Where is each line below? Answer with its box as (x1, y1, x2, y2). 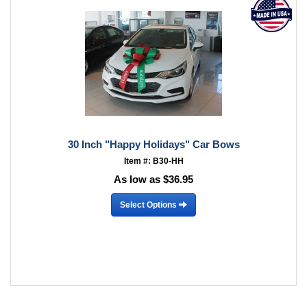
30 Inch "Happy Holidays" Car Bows (67, 138, 240, 150)
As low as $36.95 (114, 173, 193, 185)
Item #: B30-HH (123, 156, 184, 166)
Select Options (120, 199, 179, 210)
